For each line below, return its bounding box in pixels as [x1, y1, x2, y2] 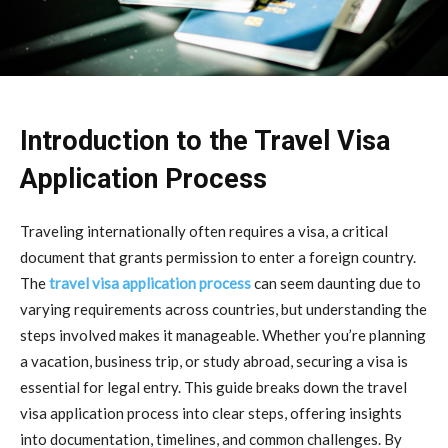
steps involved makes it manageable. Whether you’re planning [20, 325, 426, 344]
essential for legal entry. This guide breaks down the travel [20, 377, 407, 396]
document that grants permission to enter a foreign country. [20, 247, 416, 266]
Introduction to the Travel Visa [20, 124, 390, 157]
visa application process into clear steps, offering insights [20, 403, 402, 422]
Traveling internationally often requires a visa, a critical [20, 221, 388, 240]
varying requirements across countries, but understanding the [20, 299, 427, 318]
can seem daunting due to [251, 273, 421, 292]
